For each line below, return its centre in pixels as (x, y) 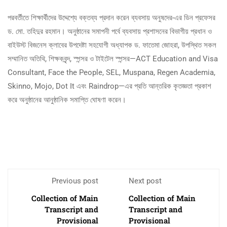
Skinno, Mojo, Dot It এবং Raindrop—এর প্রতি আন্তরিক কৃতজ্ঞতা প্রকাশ (109, 86)
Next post (145, 181)
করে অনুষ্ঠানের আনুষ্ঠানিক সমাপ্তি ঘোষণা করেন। (67, 100)
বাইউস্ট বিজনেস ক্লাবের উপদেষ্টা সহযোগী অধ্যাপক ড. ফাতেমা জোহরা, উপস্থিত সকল (112, 45)
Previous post (75, 181)
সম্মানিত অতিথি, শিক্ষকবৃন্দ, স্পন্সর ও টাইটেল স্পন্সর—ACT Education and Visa (113, 59)
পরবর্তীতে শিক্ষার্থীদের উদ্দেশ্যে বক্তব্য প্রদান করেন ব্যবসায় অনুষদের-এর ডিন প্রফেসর (111, 17)
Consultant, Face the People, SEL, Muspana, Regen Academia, (111, 72)
